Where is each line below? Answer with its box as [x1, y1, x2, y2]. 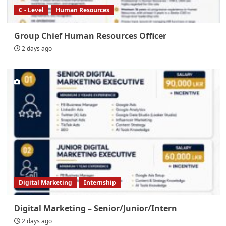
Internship [83, 178, 116, 187]
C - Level [18, 5, 44, 14]
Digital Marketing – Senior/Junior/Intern [14, 202, 177, 214]
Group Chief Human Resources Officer [14, 30, 166, 41]
